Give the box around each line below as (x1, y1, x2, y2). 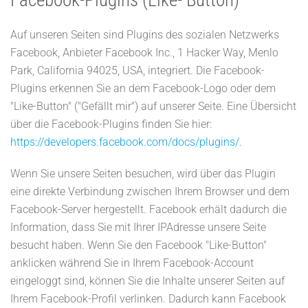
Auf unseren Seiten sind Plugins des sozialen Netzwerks (10, 28, 279, 41)
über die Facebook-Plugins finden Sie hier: (10, 118, 212, 131)
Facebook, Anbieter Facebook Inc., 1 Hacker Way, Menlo (10, 46, 278, 59)
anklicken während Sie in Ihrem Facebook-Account (10, 256, 254, 269)
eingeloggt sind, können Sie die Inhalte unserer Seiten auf (10, 274, 285, 287)
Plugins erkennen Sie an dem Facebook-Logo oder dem (10, 82, 276, 95)
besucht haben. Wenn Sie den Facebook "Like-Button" (10, 239, 267, 252)
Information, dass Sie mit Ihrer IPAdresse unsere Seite (10, 221, 266, 234)
